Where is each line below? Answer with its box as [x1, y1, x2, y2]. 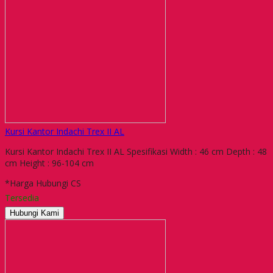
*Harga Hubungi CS [5, 177, 81, 189]
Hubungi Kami [10, 208, 59, 218]
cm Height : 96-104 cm [5, 157, 99, 169]
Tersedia [5, 191, 39, 204]
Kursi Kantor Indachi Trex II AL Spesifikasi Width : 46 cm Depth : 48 [5, 145, 267, 157]
